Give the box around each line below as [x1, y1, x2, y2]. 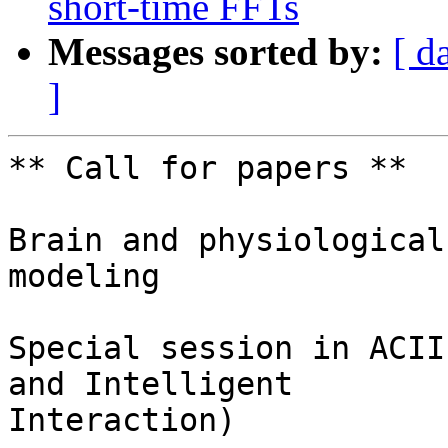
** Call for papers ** [8, 150, 407, 187]
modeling [8, 258, 160, 295]
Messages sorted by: [48, 30, 383, 74]
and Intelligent [8, 366, 293, 403]
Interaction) [8, 402, 236, 439]
